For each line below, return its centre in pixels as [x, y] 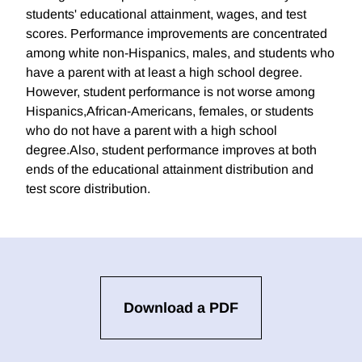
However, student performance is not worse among [170, 92]
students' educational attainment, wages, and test [166, 15]
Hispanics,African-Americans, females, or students [170, 112]
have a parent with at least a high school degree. [164, 73]
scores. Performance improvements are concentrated [177, 34]
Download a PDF [181, 308]
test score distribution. [88, 189]
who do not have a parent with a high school [152, 131]
